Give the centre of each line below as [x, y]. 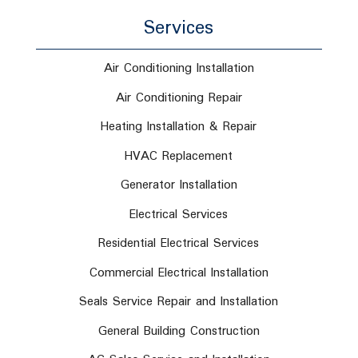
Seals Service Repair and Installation [179, 302]
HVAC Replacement [179, 156]
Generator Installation [179, 185]
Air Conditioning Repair [179, 97]
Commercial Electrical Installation [179, 272]
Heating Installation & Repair [179, 127]
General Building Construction [179, 331]
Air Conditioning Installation [179, 68]
